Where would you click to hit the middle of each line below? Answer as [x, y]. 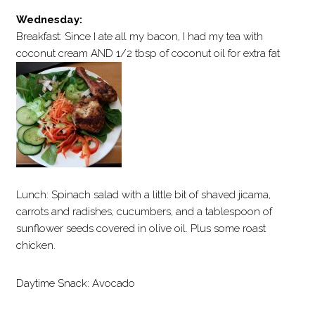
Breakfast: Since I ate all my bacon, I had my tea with [140, 37]
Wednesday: [50, 20]
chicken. [36, 245]
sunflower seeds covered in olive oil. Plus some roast [141, 229]
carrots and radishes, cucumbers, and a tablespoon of [144, 212]
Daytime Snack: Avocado [76, 283]
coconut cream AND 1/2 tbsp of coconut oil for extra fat [148, 53]
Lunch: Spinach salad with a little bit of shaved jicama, [144, 195]
